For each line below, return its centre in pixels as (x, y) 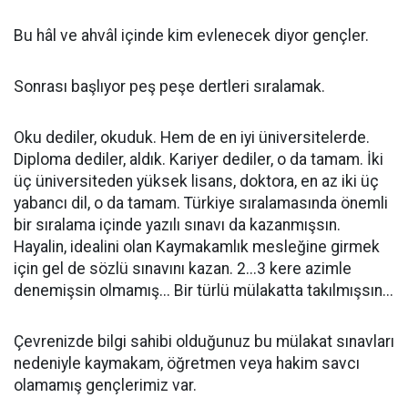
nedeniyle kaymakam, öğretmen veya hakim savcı (187, 364)
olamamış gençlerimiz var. (105, 386)
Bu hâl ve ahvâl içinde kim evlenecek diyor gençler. (191, 36)
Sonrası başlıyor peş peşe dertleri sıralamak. (169, 87)
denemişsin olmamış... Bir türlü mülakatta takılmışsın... (204, 291)
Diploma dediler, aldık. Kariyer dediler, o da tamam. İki (199, 160)
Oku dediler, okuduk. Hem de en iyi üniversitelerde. (192, 138)
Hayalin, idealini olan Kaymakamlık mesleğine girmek (197, 247)
